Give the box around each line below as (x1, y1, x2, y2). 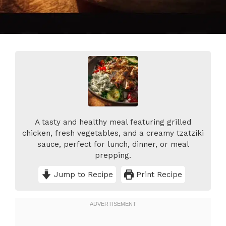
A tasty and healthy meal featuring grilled (35, 118, 191, 127)
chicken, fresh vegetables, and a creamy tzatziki (22, 129, 204, 138)
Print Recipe (134, 170, 183, 180)
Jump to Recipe (51, 170, 113, 180)
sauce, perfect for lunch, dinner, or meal (37, 140, 189, 149)
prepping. (95, 151, 131, 160)
